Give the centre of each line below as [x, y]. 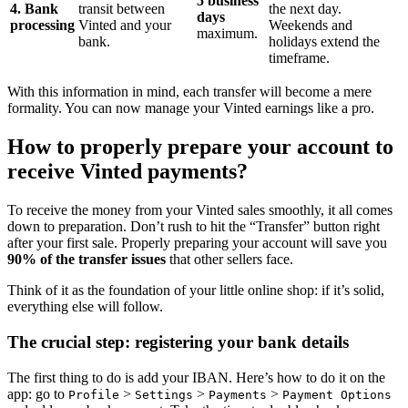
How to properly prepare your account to [200, 147]
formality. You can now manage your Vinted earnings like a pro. [191, 108]
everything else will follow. [85, 307]
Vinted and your [125, 25]
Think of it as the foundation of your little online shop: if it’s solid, [196, 291]
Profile [94, 394]
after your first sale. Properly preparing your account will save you [197, 243]
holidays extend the [324, 42]
